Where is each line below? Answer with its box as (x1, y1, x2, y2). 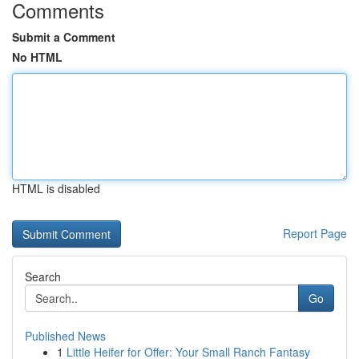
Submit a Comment (12, 29, 115, 45)
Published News (25, 328, 106, 344)
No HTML (12, 49, 63, 65)
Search (25, 268, 61, 284)
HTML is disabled (12, 180, 100, 196)
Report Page (283, 225, 347, 241)
